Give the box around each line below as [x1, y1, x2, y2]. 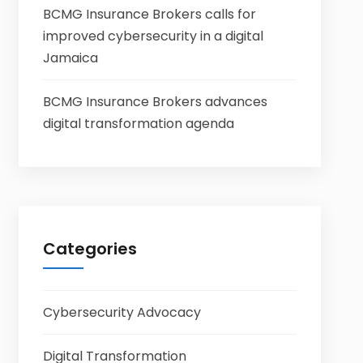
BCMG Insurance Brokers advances [42, 92, 267, 111]
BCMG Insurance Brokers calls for [42, 5, 256, 23]
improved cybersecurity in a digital [42, 27, 263, 45]
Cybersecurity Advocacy [42, 303, 201, 322]
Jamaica [42, 49, 98, 67]
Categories [42, 237, 137, 260]
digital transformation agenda [42, 114, 234, 133]
